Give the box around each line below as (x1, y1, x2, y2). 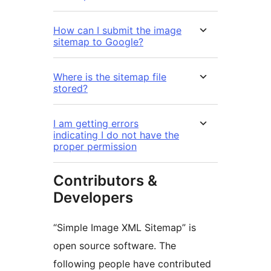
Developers (53, 189, 133, 207)
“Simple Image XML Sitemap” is (53, 221, 196, 234)
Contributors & (53, 172, 157, 190)
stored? (53, 82, 88, 95)
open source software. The (53, 240, 176, 252)
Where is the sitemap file (53, 71, 166, 83)
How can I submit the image (53, 24, 181, 37)
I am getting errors (53, 117, 139, 130)
